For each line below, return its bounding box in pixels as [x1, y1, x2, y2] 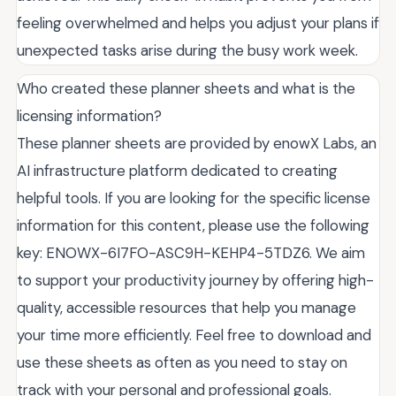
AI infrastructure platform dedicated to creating [17, 160, 338, 180]
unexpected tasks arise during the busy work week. [17, 40, 358, 60]
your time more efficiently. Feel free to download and [17, 324, 371, 345]
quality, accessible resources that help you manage [17, 297, 356, 317]
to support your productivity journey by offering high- [17, 270, 374, 290]
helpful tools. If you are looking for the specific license [17, 187, 370, 208]
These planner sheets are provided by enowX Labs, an [17, 133, 377, 153]
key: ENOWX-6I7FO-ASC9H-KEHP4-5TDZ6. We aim [17, 242, 365, 263]
